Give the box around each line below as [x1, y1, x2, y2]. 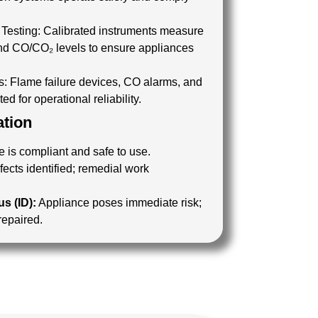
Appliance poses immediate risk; [36, 197, 202, 209]
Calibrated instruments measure [43, 25, 204, 37]
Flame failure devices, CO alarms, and [10, 76, 202, 88]
